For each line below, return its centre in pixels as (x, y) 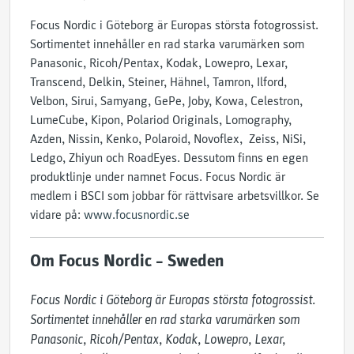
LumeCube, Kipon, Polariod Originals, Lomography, (161, 120)
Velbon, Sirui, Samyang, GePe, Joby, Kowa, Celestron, (166, 101)
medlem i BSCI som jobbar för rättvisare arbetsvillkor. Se (175, 196)
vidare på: (57, 215)
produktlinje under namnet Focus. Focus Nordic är (158, 177)
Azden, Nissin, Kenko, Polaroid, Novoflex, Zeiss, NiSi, (168, 139)
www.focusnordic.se (137, 215)
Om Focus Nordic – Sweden (127, 261)
